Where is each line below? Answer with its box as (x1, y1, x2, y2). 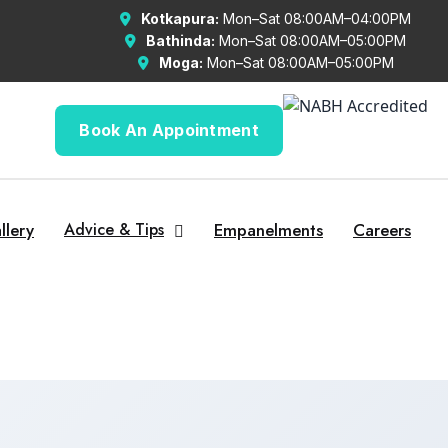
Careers (353, 218, 411, 242)
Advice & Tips (64, 218, 164, 241)
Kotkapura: (141, 10, 219, 27)
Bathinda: (146, 32, 215, 49)
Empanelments (214, 218, 323, 242)
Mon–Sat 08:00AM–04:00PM (219, 10, 411, 27)
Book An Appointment (79, 119, 259, 140)
